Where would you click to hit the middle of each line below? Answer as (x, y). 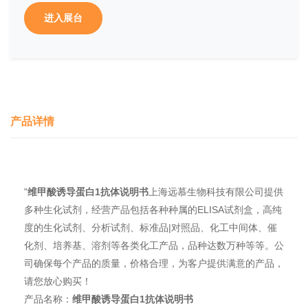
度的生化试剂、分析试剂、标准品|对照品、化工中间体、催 (151, 228)
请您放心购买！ (58, 281)
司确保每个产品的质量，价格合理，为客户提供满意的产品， (154, 263)
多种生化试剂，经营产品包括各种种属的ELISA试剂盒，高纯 (153, 210)
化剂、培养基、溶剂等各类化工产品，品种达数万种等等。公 (154, 245)
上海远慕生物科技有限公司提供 (216, 192)
